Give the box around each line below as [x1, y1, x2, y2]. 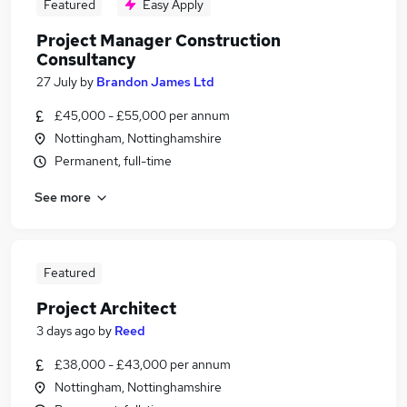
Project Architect [36, 298, 176, 319]
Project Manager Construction [36, 30, 281, 51]
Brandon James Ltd [96, 74, 214, 90]
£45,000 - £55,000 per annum [55, 107, 230, 124]
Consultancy [36, 49, 136, 70]
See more [35, 188, 91, 205]
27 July [36, 74, 77, 90]
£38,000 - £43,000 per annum [55, 356, 231, 372]
